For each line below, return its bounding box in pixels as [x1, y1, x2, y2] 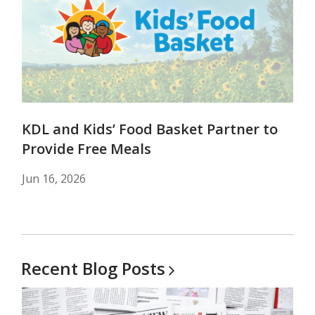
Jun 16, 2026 [22, 171, 86, 186]
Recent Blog [21, 257, 122, 280]
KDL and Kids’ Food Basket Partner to [22, 120, 278, 139]
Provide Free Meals [22, 139, 151, 158]
